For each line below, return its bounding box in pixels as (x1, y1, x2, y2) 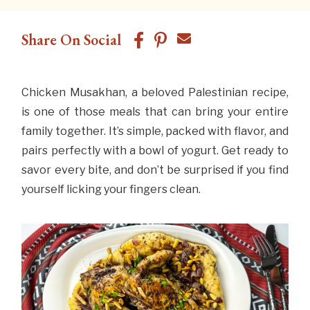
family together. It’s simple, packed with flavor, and (21, 124, 289, 138)
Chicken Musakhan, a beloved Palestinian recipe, (21, 85, 289, 99)
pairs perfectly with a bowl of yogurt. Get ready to (21, 143, 289, 157)
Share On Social (21, 29, 122, 50)
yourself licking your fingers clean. (21, 182, 201, 196)
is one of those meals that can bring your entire (21, 104, 289, 118)
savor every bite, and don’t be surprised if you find (21, 163, 289, 176)
